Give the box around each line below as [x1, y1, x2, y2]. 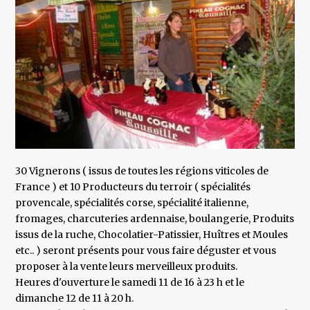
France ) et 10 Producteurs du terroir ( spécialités [15, 181, 251, 194]
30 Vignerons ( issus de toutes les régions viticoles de [15, 165, 269, 178]
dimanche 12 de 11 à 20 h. [15, 292, 134, 305]
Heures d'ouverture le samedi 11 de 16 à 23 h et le [15, 276, 245, 289]
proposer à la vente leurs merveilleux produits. [15, 260, 238, 273]
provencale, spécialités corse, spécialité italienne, [15, 197, 249, 210]
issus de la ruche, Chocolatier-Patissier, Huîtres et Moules [15, 228, 289, 241]
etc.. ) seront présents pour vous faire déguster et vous [15, 244, 277, 257]
